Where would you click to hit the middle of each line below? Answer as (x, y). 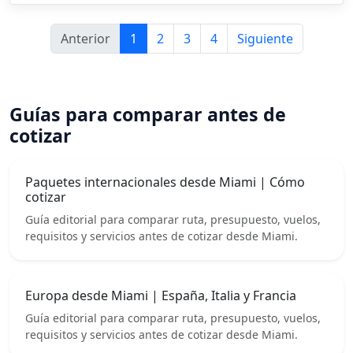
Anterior (85, 39)
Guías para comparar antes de (148, 115)
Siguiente (265, 39)
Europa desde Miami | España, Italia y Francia (161, 296)
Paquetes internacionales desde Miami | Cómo (165, 182)
